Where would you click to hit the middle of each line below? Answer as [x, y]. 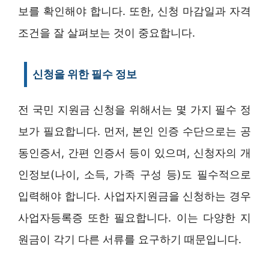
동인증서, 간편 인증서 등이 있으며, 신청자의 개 [134, 153]
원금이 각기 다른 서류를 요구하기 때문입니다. [130, 239]
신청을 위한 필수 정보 [85, 74]
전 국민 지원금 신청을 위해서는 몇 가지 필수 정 [134, 109]
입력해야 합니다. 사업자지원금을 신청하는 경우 [134, 196]
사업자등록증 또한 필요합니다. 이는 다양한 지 [134, 217]
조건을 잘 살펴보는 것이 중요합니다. [107, 32]
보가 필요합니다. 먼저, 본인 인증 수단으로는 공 [134, 131]
